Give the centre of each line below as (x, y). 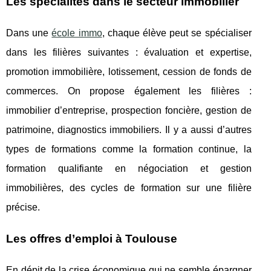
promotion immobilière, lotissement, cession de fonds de (129, 72)
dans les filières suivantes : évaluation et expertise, (129, 53)
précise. (23, 207)
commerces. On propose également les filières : (129, 91)
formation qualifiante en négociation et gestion (129, 169)
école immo (77, 33)
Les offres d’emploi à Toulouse (92, 239)
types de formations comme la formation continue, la (129, 149)
